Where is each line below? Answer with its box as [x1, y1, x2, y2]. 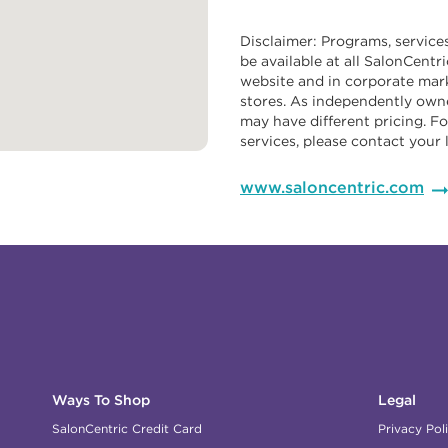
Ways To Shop [52, 391, 150, 410]
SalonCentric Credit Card [52, 421, 202, 437]
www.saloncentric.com [240, 177, 424, 198]
